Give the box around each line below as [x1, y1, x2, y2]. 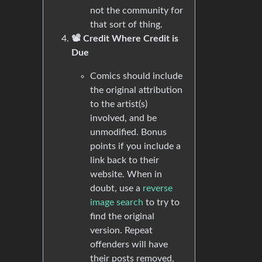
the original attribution [90, 85, 182, 95]
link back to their [90, 156, 159, 165]
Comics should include [90, 71, 182, 81]
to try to [143, 198, 180, 207]
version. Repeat [90, 226, 153, 235]
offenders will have [90, 240, 168, 249]
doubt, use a [90, 184, 143, 193]
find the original [90, 212, 154, 221]
